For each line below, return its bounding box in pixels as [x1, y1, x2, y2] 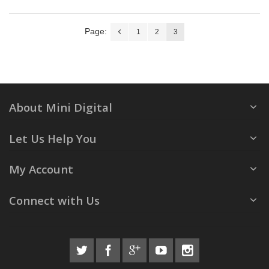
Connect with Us [9, 193, 100, 208]
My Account [9, 162, 73, 177]
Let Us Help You [9, 130, 97, 146]
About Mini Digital [9, 100, 112, 115]
